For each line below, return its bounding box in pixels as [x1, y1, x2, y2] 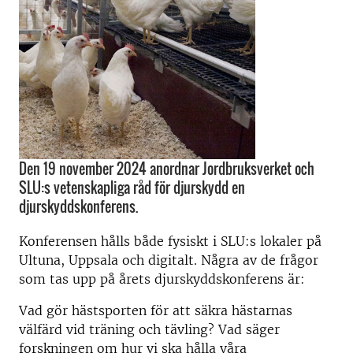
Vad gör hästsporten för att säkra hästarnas [19, 303, 292, 318]
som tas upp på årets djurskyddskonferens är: [19, 271, 305, 287]
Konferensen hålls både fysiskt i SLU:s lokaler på [19, 233, 321, 249]
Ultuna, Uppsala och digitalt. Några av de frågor [19, 252, 318, 268]
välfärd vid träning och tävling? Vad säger [19, 321, 280, 337]
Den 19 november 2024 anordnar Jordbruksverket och [19, 158, 314, 179]
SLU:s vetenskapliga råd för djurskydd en [19, 177, 245, 198]
